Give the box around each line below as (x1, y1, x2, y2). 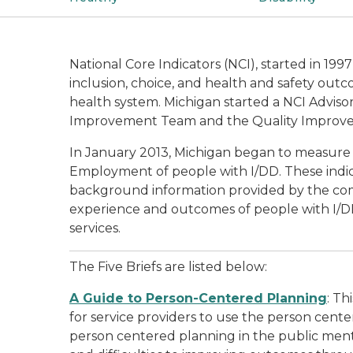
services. (69, 221, 121, 236)
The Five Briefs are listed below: (69, 259, 267, 274)
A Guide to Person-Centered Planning (69, 291, 327, 306)
